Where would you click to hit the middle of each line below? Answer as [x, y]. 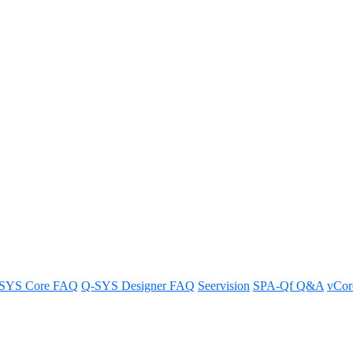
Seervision [224, 285]
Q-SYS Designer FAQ [138, 285]
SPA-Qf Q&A [288, 285]
